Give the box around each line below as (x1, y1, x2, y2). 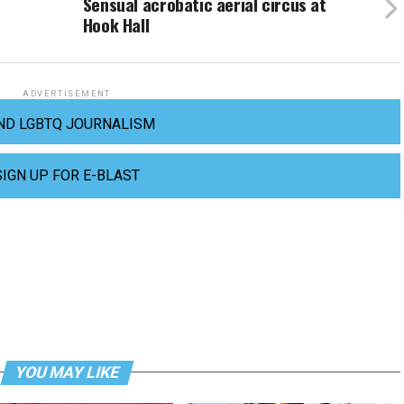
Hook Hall (82, 11, 150, 38)
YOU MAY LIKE (12, 363, 122, 381)
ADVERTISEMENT (22, 88, 112, 98)
